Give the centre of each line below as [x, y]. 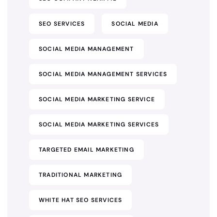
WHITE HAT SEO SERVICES [81, 200]
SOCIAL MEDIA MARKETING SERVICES [99, 124]
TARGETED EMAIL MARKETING [86, 150]
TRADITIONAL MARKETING [81, 175]
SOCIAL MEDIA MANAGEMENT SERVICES [103, 74]
